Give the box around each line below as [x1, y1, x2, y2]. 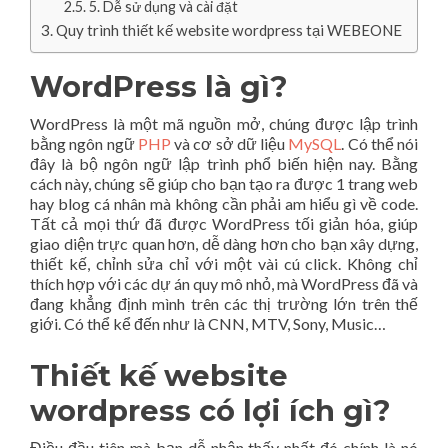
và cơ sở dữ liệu [170, 134, 289, 154]
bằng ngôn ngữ [30, 134, 138, 154]
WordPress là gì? [30, 69, 288, 105]
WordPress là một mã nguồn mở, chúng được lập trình [30, 114, 418, 134]
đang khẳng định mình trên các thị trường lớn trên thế [30, 294, 418, 314]
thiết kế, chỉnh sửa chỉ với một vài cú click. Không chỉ [30, 254, 418, 274]
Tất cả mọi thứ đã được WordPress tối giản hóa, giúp [30, 214, 418, 234]
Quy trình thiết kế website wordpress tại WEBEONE [56, 21, 402, 40]
